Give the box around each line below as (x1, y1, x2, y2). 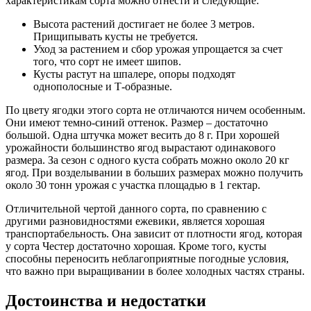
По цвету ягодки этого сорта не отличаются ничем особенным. (6, 103, 305, 116)
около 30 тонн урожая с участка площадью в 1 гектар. (6, 178, 260, 191)
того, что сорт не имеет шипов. (33, 55, 181, 67)
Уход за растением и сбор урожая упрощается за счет (33, 42, 283, 55)
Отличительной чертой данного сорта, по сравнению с (6, 202, 267, 215)
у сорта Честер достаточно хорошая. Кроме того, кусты (6, 239, 267, 252)
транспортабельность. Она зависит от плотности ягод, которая (6, 227, 302, 239)
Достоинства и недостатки (6, 291, 206, 310)
